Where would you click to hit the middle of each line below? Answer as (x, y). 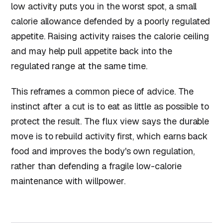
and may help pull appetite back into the (92, 51)
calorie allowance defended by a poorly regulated (111, 21)
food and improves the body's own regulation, (103, 151)
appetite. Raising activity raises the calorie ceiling (110, 36)
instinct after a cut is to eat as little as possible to (110, 107)
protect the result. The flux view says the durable (110, 121)
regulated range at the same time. (79, 66)
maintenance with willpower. (68, 181)
